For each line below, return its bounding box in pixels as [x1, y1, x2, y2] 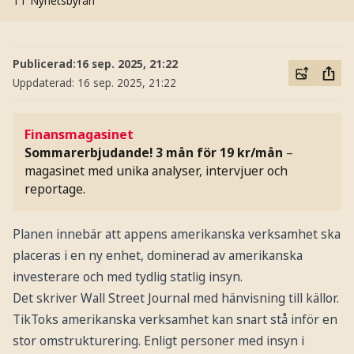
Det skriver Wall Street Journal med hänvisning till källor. [12, 288, 339, 307]
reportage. [24, 180, 86, 198]
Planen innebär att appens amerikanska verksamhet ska [12, 224, 341, 243]
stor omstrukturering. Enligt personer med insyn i [12, 331, 304, 349]
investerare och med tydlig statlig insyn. [12, 267, 243, 285]
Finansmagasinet [24, 126, 134, 144]
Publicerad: [12, 55, 76, 71]
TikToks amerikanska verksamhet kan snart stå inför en [12, 310, 337, 328]
